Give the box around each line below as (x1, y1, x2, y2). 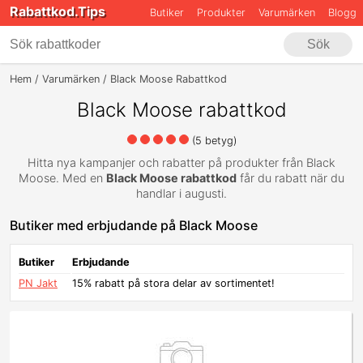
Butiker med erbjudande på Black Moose (10, 217, 258, 234)
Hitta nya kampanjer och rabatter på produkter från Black (28, 156, 335, 170)
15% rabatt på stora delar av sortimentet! (72, 277, 275, 290)
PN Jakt (19, 277, 58, 290)
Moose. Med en (19, 171, 106, 186)
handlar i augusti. (136, 186, 227, 201)
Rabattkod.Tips (10, 3, 105, 19)
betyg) (201, 135, 237, 147)
